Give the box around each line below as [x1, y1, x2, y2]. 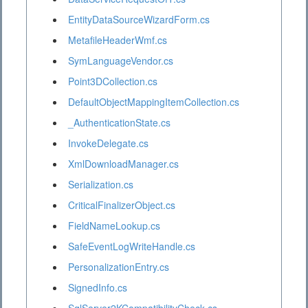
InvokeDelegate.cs [68, 136, 148, 151]
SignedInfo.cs [68, 280, 127, 295]
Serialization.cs [68, 177, 133, 192]
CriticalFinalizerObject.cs [68, 198, 175, 212]
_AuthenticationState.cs [68, 115, 170, 130]
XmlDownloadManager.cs [68, 157, 179, 171]
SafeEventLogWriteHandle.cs [68, 239, 195, 254]
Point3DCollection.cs [68, 74, 157, 89]
